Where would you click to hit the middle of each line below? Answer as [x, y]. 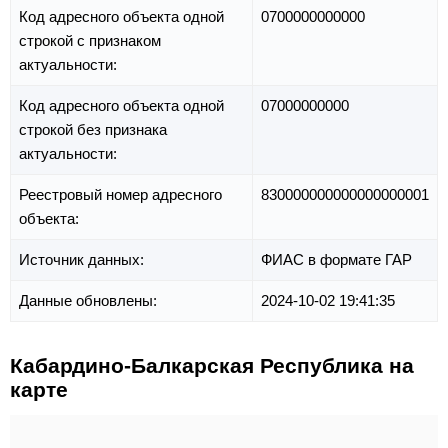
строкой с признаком [90, 40]
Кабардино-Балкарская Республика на [212, 365]
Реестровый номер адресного [120, 194]
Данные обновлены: [90, 300]
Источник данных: [83, 259]
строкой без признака [93, 129]
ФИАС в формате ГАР [336, 259]
